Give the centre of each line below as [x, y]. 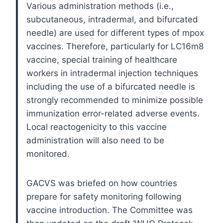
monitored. [48, 154]
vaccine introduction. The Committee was [110, 210]
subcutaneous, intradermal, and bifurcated [112, 19]
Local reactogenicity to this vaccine [97, 127]
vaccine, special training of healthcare [102, 59]
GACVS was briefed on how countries [102, 183]
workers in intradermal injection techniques [112, 73]
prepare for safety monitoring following [104, 196]
